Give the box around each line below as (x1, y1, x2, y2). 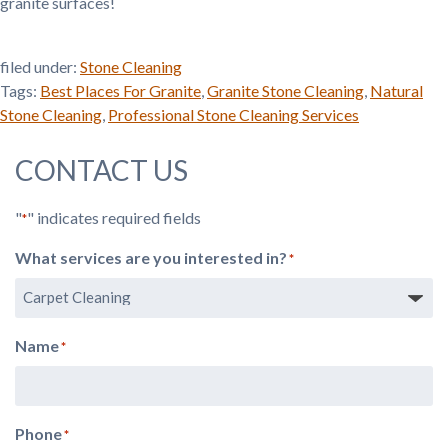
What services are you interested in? (15, 247, 287, 267)
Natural (370, 80, 423, 100)
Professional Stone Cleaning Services (108, 104, 359, 124)
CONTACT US (15, 152, 188, 187)
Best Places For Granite (40, 80, 201, 100)
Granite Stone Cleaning (207, 80, 364, 100)
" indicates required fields (27, 207, 201, 227)
